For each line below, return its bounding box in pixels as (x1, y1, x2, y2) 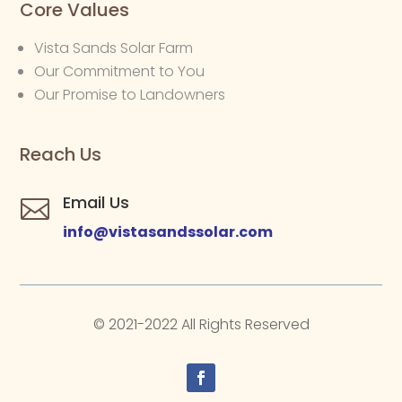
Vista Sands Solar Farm (34, 37, 194, 58)
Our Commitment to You (34, 60, 205, 82)
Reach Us (20, 141, 102, 167)
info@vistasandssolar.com (62, 221, 273, 242)
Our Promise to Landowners (34, 83, 226, 105)
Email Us (62, 190, 129, 214)
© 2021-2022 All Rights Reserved (92, 313, 310, 335)
